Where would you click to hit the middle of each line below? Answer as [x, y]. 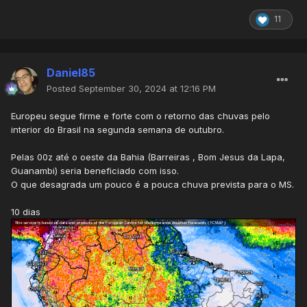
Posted [63, 89]
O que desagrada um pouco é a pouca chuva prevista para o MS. [152, 185]
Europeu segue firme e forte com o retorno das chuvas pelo [140, 116]
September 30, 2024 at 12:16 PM [147, 89]
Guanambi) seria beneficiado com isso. [95, 171]
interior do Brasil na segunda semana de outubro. [118, 130]
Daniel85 [71, 73]
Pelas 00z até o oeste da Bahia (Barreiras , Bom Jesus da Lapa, [148, 157]
